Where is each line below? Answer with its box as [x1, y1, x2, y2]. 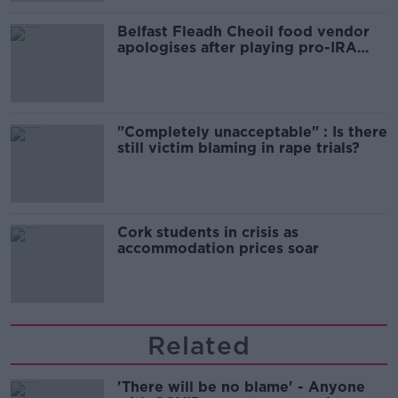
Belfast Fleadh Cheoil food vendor [117, 22, 370, 40]
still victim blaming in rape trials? [117, 139, 360, 156]
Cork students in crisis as [117, 223, 298, 241]
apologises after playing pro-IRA [117, 38, 357, 56]
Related [147, 330, 251, 361]
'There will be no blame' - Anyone [117, 378, 365, 395]
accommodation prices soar [117, 239, 319, 257]
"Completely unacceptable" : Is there [117, 123, 387, 140]
